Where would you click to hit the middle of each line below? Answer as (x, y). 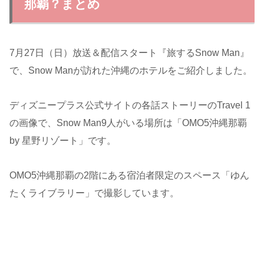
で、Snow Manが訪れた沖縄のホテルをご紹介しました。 (131, 71)
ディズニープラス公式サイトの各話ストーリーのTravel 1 (130, 105)
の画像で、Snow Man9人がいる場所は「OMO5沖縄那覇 (128, 123)
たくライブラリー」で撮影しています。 (94, 193)
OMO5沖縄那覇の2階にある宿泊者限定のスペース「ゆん (129, 175)
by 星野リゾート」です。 (63, 141)
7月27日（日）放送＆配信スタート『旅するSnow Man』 (129, 53)
